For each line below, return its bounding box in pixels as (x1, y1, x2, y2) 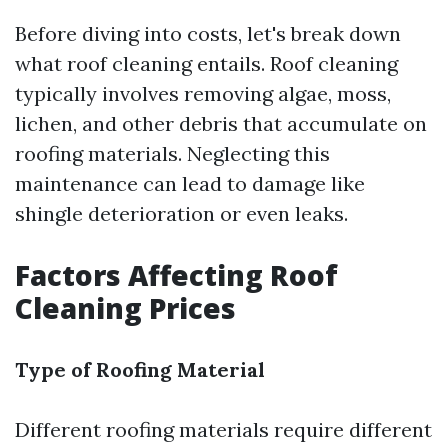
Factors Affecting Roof (15, 256, 338, 294)
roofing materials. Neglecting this (15, 141, 330, 166)
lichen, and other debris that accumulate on (15, 111, 427, 136)
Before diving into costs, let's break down (15, 21, 401, 46)
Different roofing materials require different (15, 417, 432, 442)
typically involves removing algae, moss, (15, 81, 391, 106)
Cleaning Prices (15, 289, 236, 327)
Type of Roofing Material (15, 357, 265, 382)
